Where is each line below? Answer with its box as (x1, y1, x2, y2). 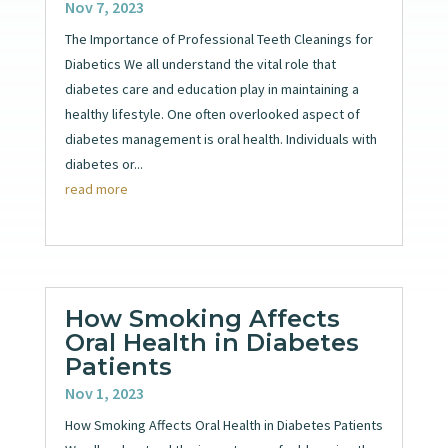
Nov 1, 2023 (64, 383, 144, 404)
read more (64, 179, 128, 198)
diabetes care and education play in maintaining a (64, 79, 359, 98)
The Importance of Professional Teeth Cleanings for (64, 29, 373, 48)
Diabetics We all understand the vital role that (64, 54, 336, 73)
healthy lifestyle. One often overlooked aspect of (64, 104, 360, 123)
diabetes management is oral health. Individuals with (64, 129, 377, 148)
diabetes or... (64, 154, 143, 173)
